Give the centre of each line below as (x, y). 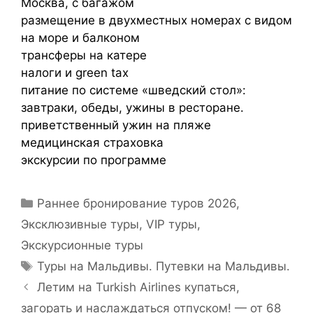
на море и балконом (80, 38)
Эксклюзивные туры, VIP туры (109, 225)
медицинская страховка (92, 143)
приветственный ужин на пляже (116, 125)
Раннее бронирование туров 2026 (137, 204)
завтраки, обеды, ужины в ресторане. (132, 108)
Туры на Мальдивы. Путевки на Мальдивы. (164, 267)
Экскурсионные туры (82, 246)
